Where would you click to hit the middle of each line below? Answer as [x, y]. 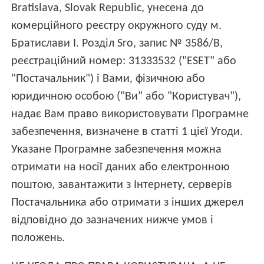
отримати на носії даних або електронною [121, 167]
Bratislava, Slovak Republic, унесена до [108, 8]
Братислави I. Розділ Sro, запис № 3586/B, [117, 43]
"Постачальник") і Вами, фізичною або [108, 79]
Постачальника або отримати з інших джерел [128, 202]
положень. [38, 238]
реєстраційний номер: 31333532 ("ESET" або [124, 61]
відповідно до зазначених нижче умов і [113, 220]
